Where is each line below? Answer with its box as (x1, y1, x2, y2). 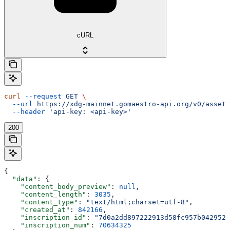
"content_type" (4, 198, 78, 206)
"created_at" (4, 206, 70, 214)
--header (4, 108, 45, 116)
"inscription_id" (4, 214, 86, 222)
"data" (4, 175, 37, 183)
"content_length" (4, 190, 86, 199)
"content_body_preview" (4, 183, 111, 191)
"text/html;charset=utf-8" (86, 198, 189, 206)
